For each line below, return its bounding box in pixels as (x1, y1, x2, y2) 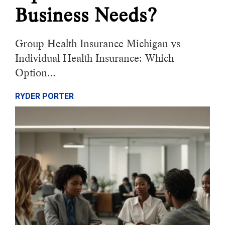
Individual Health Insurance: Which (15, 52, 174, 65)
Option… (15, 66, 56, 79)
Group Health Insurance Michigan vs (15, 37, 180, 50)
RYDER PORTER (15, 91, 74, 101)
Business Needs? (15, 4, 157, 27)
